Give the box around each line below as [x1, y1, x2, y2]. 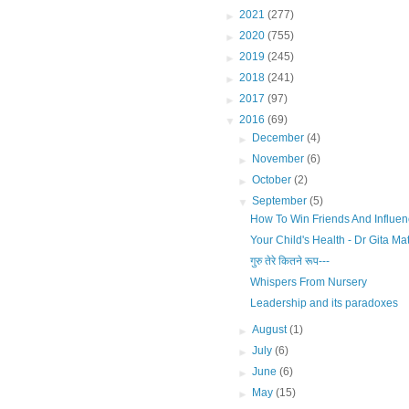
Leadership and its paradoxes [249, 297, 398, 310]
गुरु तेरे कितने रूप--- [249, 255, 330, 268]
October [252, 173, 295, 187]
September [252, 194, 310, 208]
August [252, 323, 290, 337]
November [252, 152, 308, 166]
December [252, 131, 308, 145]
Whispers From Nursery [249, 276, 367, 289]
